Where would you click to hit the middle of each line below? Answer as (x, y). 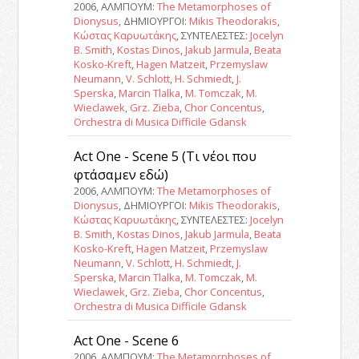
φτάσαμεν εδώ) (121, 175)
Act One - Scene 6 (126, 341)
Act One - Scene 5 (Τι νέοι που (165, 156)
